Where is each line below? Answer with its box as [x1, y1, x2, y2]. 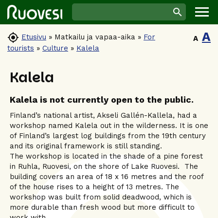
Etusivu [21, 32, 46, 41]
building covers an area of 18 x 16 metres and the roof [10, 172, 203, 182]
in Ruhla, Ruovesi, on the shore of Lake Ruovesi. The [10, 162, 198, 171]
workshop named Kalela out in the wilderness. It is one [10, 121, 208, 130]
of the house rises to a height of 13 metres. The [10, 182, 179, 192]
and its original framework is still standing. [10, 142, 167, 151]
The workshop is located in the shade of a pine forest [10, 152, 203, 161]
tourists [7, 44, 34, 53]
